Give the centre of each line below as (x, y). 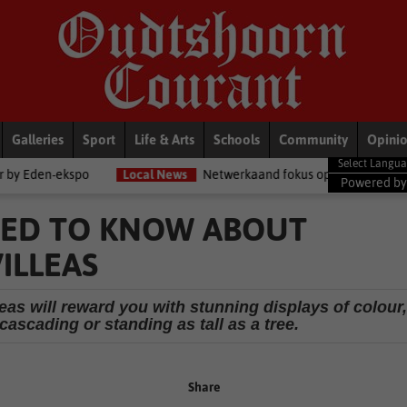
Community (313, 139)
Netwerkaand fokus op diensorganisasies (245, 174)
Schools (237, 139)
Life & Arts (164, 139)
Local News (81, 174)
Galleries (38, 139)
